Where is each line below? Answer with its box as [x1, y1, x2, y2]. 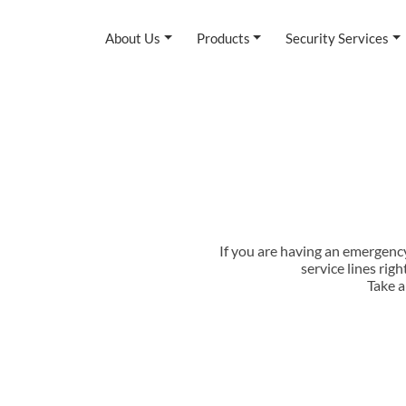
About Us [105, 29, 161, 46]
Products [196, 29, 250, 46]
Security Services [285, 29, 389, 46]
